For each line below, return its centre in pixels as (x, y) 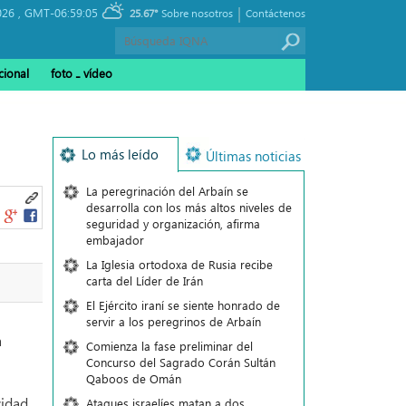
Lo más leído (120, 154)
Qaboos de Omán (133, 378)
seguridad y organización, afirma (173, 223)
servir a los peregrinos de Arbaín (173, 321)
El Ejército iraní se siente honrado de (183, 305)
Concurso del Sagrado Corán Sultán (180, 362)
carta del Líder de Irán (144, 280)
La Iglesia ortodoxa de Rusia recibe (179, 264)
